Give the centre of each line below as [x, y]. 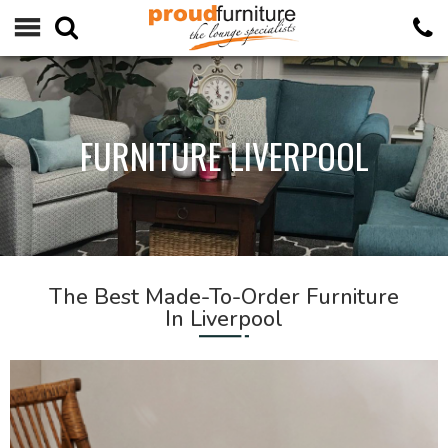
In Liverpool [223, 319]
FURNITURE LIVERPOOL [224, 155]
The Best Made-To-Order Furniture [223, 297]
